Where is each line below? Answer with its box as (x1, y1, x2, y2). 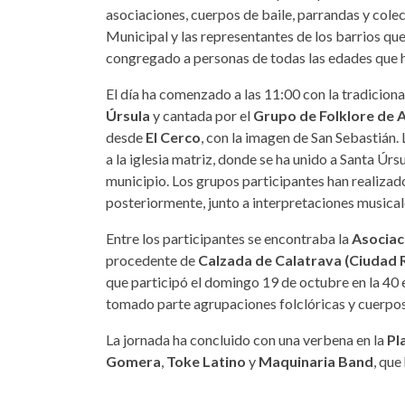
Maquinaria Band (259, 352, 373, 370)
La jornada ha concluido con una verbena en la (106, 330, 387, 348)
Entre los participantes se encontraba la (106, 229, 349, 247)
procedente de (106, 250, 195, 268)
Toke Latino (166, 352, 246, 370)
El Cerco (146, 127, 201, 146)
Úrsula (106, 106, 153, 124)
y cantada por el (153, 106, 253, 124)
